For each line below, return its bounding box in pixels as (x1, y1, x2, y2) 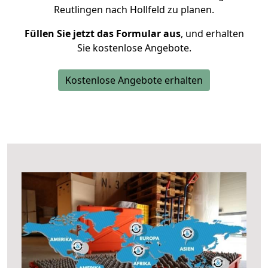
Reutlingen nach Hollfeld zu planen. (54, 3, 214, 16)
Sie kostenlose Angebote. (77, 41, 191, 54)
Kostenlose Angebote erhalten (65, 74, 203, 87)
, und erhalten (180, 27, 244, 40)
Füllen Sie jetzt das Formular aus (24, 27, 181, 40)
